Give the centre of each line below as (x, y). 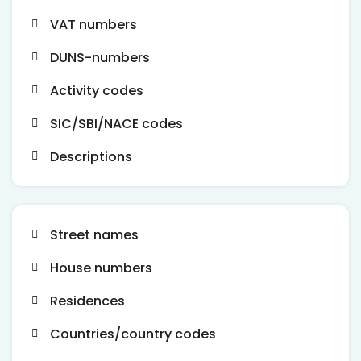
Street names (94, 234)
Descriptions (91, 156)
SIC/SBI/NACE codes (116, 123)
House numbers (101, 268)
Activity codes (96, 90)
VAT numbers (93, 24)
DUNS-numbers (100, 57)
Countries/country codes (133, 334)
